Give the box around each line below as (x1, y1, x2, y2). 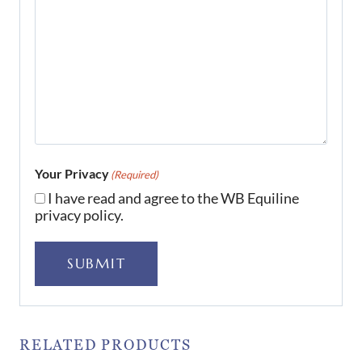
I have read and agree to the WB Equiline (48, 189, 299, 208)
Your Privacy (35, 166, 109, 182)
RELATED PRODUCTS (19, 336, 192, 355)
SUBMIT (67, 255, 126, 273)
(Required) (111, 168, 158, 182)
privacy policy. (35, 206, 124, 225)
